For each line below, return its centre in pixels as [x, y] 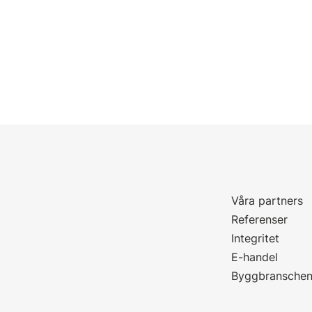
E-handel [255, 257]
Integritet [256, 238]
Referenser [260, 219]
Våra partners [267, 201]
